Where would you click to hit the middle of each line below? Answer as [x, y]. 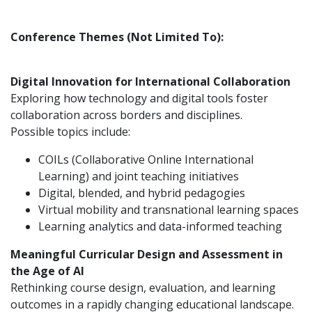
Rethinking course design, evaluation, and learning [143, 287]
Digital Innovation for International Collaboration [150, 81]
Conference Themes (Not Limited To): [117, 37]
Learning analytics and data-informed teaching [160, 226]
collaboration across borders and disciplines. [126, 115]
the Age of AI [47, 271]
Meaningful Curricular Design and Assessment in [147, 254]
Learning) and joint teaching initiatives [139, 176]
